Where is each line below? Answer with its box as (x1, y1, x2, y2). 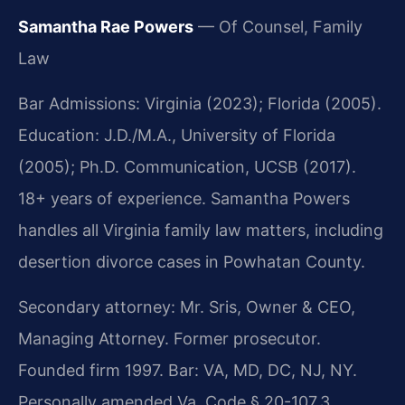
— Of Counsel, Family (193, 16, 363, 36)
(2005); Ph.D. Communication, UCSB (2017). (18, 156, 356, 176)
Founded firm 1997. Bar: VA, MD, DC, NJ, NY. (18, 360, 357, 380)
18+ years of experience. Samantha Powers (18, 188, 350, 208)
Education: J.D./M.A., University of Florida (18, 125, 335, 145)
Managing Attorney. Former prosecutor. (18, 328, 321, 348)
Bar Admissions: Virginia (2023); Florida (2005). (18, 93, 381, 113)
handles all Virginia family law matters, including (18, 220, 383, 240)
